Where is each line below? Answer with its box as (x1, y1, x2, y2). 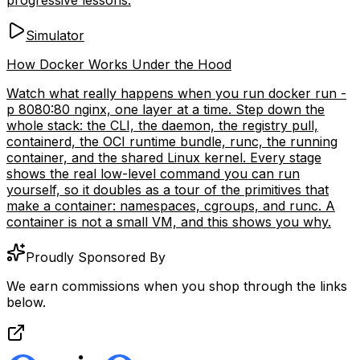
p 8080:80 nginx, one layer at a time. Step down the (6, 100, 325, 117)
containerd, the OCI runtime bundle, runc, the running (6, 133, 337, 149)
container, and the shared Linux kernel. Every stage (6, 149, 321, 166)
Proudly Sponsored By (26, 248, 166, 265)
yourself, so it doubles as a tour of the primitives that (6, 181, 329, 198)
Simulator (26, 27, 84, 43)
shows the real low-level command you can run (6, 165, 300, 182)
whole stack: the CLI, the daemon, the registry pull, (6, 117, 318, 133)
